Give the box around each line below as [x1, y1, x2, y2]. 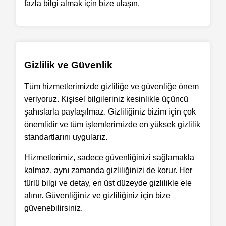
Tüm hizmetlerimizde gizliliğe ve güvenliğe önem [24, 82, 199, 91]
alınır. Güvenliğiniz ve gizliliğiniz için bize [24, 191, 171, 200]
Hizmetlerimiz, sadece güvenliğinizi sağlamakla [24, 153, 194, 162]
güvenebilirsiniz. [24, 203, 83, 212]
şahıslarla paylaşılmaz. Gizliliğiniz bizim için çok [24, 107, 196, 116]
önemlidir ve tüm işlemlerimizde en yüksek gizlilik [24, 120, 200, 129]
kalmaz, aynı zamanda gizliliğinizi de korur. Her [24, 165, 192, 175]
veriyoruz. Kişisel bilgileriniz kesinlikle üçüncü [24, 94, 188, 103]
